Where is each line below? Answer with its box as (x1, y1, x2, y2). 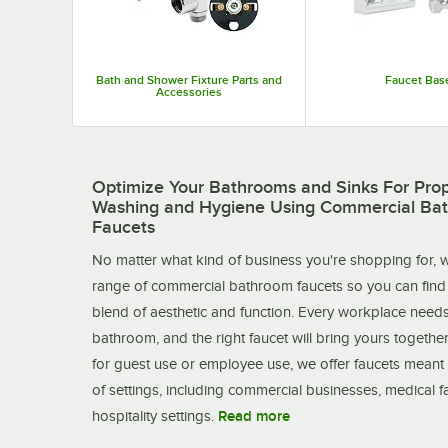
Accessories (155, 84, 222, 99)
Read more (218, 407, 290, 424)
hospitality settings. (92, 407, 214, 424)
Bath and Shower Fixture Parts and (95, 72, 282, 87)
